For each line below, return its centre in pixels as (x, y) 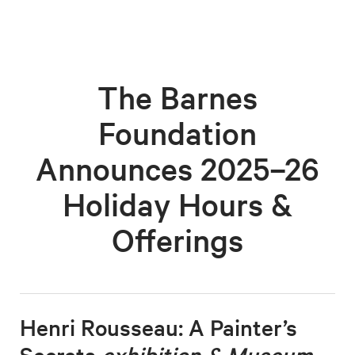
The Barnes (177, 97)
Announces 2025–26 (177, 168)
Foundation (177, 133)
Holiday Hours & (177, 204)
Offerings (177, 240)
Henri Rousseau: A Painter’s (158, 327)
